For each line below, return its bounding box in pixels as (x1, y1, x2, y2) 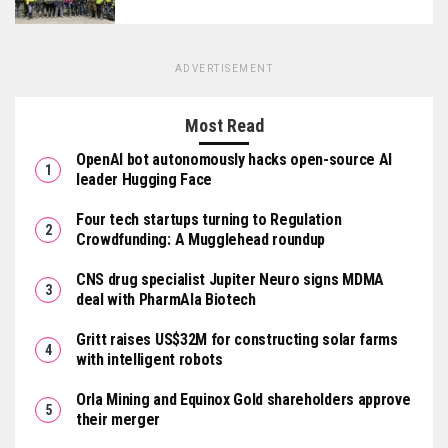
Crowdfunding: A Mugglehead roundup (76, 230, 326, 249)
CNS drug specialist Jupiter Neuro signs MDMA (76, 270, 384, 289)
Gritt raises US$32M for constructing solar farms (76, 330, 398, 349)
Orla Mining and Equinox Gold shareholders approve (76, 390, 411, 409)
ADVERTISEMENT (174, 63, 274, 74)
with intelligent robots (76, 350, 223, 369)
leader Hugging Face (76, 170, 212, 189)
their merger (76, 410, 161, 429)
